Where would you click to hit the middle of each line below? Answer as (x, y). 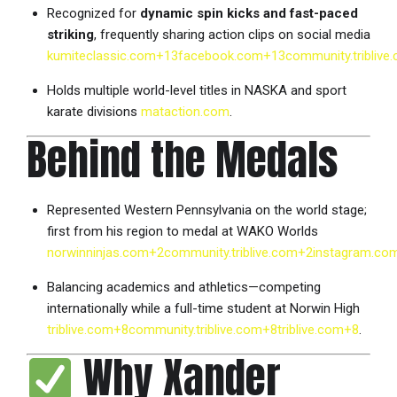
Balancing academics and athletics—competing (183, 288)
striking (70, 35)
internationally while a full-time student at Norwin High (203, 309)
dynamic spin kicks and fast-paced (249, 14)
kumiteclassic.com (101, 56)
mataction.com (185, 112)
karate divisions (92, 112)
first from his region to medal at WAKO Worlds (182, 232)
